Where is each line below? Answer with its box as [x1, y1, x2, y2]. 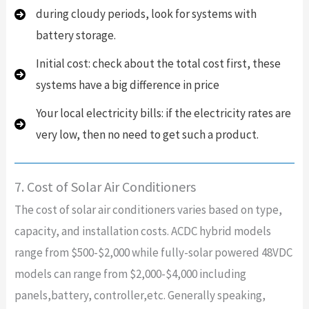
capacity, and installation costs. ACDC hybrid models [14, 223, 271, 239]
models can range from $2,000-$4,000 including [14, 266, 246, 282]
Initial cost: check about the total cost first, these [35, 56, 281, 72]
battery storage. [35, 28, 116, 43]
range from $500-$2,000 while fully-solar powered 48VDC [14, 245, 292, 261]
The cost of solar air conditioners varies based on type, [14, 202, 282, 218]
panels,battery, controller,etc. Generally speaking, [14, 288, 266, 303]
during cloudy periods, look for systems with [35, 6, 257, 22]
